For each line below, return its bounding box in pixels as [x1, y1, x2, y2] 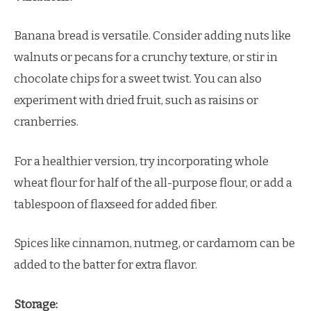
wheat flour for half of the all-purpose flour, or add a [14, 175, 292, 190]
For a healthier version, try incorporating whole [14, 153, 269, 169]
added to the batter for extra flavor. [14, 258, 197, 272]
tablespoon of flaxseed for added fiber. [14, 196, 217, 212]
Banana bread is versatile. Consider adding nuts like [14, 28, 291, 43]
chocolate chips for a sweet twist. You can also [14, 72, 262, 86]
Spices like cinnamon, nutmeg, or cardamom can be [14, 236, 295, 251]
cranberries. [14, 115, 78, 129]
